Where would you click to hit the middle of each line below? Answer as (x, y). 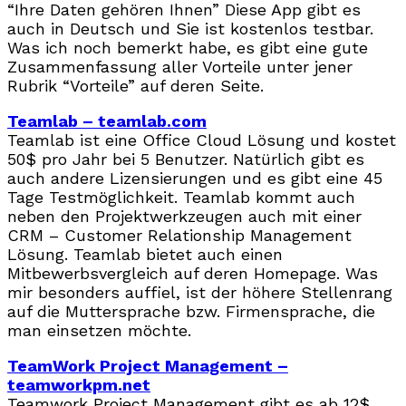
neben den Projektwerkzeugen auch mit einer (184, 216)
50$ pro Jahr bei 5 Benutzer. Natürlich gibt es (186, 159)
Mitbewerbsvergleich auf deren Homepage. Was (193, 273)
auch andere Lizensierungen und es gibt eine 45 (195, 178)
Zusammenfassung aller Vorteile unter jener (180, 66)
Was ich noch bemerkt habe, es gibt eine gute (188, 47)
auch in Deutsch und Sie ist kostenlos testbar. (190, 28)
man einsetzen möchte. (99, 330)
